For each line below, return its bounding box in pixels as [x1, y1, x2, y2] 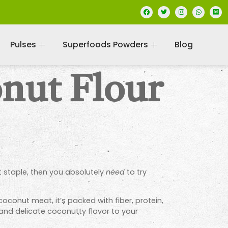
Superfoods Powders [62, 39, 148, 50]
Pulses [10, 39, 36, 50]
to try [125, 167, 147, 177]
